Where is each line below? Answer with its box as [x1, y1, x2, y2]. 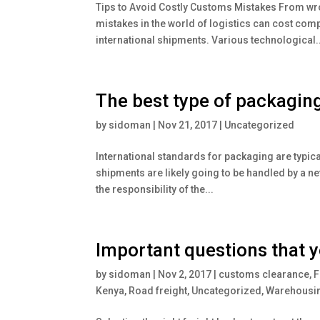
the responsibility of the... [96, 183, 214, 195]
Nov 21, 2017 [158, 119, 218, 131]
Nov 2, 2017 [158, 268, 212, 280]
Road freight [129, 284, 188, 296]
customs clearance [219, 268, 310, 280]
